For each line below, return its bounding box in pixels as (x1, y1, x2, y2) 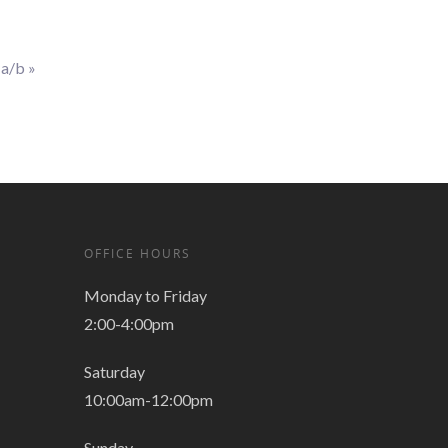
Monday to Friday (84, 286, 208, 306)
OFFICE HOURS (84, 245, 192, 263)
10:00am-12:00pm (84, 390, 214, 410)
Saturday (84, 362, 146, 382)
